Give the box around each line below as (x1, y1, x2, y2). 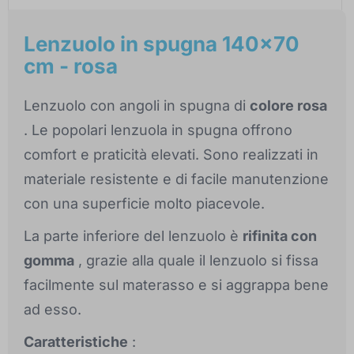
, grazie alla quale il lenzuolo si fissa (74, 252, 318, 269)
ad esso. (24, 301, 81, 318)
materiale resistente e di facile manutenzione (24, 171, 329, 188)
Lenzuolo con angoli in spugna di (24, 97, 250, 115)
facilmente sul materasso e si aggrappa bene (24, 277, 329, 294)
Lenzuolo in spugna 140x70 (24, 32, 299, 57)
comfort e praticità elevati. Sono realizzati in (24, 146, 318, 164)
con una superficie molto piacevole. (24, 195, 265, 213)
